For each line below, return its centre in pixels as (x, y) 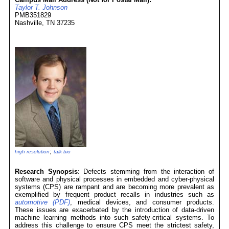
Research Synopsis (46, 171)
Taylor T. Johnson (41, 7)
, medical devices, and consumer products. (142, 202)
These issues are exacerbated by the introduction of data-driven (114, 210)
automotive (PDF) (43, 202)
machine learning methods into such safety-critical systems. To (114, 217)
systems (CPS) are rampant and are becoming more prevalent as (114, 187)
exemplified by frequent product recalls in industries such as (114, 194)
